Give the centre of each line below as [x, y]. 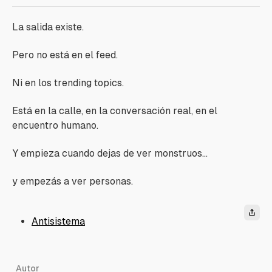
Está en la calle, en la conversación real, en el [115, 111]
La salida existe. [48, 27]
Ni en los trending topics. [68, 83]
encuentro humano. [55, 125]
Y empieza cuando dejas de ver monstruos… [110, 153]
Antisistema [58, 221]
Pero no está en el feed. [65, 55]
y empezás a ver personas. [73, 181]
